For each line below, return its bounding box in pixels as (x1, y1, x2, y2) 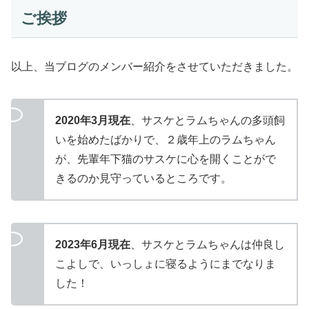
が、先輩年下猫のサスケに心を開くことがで (55, 152, 276, 165)
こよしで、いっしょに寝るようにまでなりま (55, 257, 276, 270)
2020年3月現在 (55, 114, 130, 126)
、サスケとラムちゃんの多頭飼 (130, 114, 285, 126)
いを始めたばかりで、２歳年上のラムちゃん (55, 133, 276, 146)
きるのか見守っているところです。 (55, 172, 232, 184)
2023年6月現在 (55, 238, 130, 250)
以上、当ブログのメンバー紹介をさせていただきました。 (11, 60, 298, 72)
